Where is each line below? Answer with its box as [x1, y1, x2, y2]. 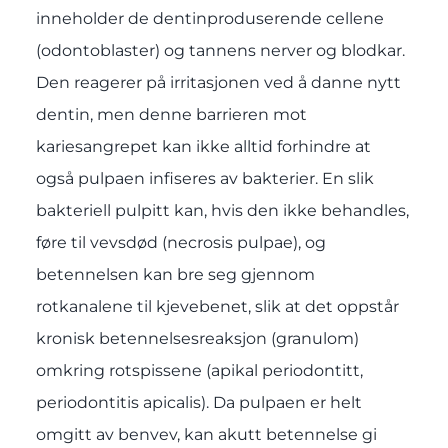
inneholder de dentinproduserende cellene [35, 8, 384, 28]
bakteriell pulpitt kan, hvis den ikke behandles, [35, 200, 409, 220]
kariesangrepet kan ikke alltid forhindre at [35, 136, 371, 156]
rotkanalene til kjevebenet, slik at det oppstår [35, 296, 399, 316]
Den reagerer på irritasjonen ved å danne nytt [35, 72, 401, 92]
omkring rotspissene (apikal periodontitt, [35, 360, 363, 380]
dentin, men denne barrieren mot [35, 104, 307, 124]
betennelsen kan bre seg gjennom [35, 264, 315, 284]
